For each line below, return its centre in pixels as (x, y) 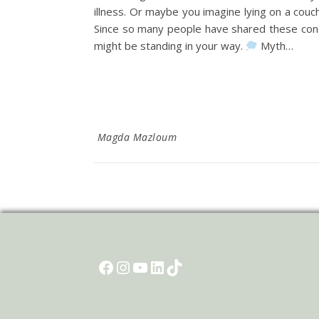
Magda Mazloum (137, 137)
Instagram (140, 266)
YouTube (152, 266)
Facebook (121, 266)
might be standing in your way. (170, 46)
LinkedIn (170, 266)
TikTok (183, 266)
